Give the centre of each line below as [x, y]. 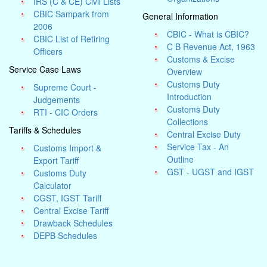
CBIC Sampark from [72, 14]
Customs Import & [68, 148]
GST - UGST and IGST [211, 172]
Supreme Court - [65, 87]
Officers [48, 51]
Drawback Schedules [73, 223]
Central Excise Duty [204, 134]
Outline [181, 159]
